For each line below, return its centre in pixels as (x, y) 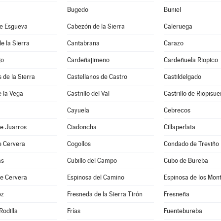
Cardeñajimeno (88, 60)
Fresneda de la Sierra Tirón (105, 194)
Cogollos (79, 144)
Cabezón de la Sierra (96, 26)
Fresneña (176, 194)
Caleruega (178, 26)
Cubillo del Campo (92, 161)
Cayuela (78, 110)
